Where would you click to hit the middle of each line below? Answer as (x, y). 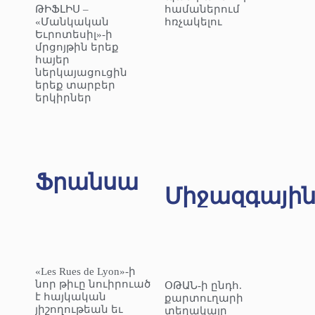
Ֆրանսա (87, 182)
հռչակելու (195, 22)
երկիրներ (63, 98)
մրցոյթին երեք (77, 47)
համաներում (202, 9)
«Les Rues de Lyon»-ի (85, 272)
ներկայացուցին (81, 73)
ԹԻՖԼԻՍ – (62, 9)
